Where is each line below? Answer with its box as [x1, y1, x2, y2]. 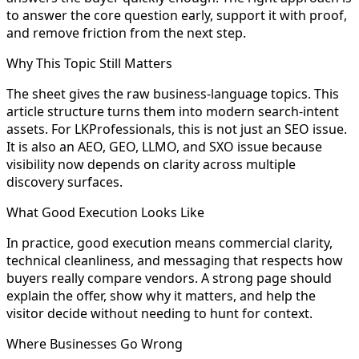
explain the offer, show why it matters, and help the [6, 286, 316, 305]
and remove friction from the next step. [6, 23, 246, 42]
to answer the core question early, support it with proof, [6, 6, 347, 24]
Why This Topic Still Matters [6, 54, 172, 72]
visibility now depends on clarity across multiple [6, 155, 296, 173]
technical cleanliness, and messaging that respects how [6, 251, 343, 269]
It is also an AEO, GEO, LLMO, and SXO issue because [6, 137, 322, 155]
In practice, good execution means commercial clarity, [6, 233, 333, 252]
